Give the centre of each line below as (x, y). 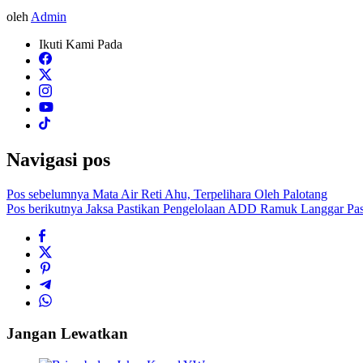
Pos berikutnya (45, 208)
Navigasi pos (58, 159)
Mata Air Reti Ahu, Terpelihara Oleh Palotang (208, 194)
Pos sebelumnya (48, 194)
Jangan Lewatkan (67, 334)
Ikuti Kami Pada (81, 44)
